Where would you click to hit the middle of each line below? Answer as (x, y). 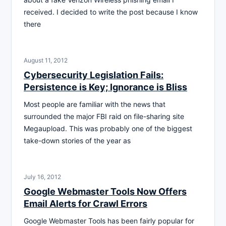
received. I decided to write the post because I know (111, 12)
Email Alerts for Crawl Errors (86, 203)
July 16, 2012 (42, 177)
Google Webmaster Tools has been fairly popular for (109, 220)
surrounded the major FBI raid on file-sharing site (104, 116)
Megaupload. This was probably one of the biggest (108, 128)
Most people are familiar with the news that (95, 104)
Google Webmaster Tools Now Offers (105, 191)
